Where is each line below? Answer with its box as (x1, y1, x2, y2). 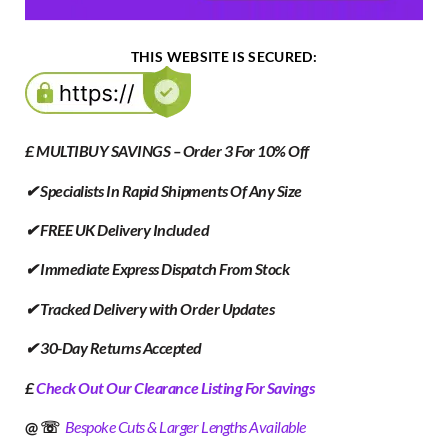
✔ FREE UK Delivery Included (25, 219, 210, 239)
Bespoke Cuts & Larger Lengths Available (64, 416, 306, 436)
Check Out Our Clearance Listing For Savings (36, 377, 317, 397)
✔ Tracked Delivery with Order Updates (25, 298, 275, 318)
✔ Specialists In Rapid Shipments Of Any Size (25, 180, 302, 200)
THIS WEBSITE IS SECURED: (130, 48, 318, 66)
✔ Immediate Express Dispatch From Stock (25, 259, 290, 279)
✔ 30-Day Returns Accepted (25, 338, 203, 358)
